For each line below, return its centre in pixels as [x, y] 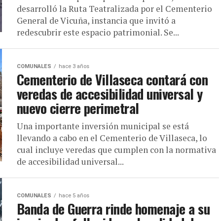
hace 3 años [74, 66]
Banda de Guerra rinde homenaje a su [113, 209]
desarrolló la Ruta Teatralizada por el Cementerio [114, 9]
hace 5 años [74, 196]
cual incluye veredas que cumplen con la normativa [116, 150]
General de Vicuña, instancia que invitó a [96, 20]
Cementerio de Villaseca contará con [112, 79]
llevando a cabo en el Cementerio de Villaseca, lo [112, 138]
